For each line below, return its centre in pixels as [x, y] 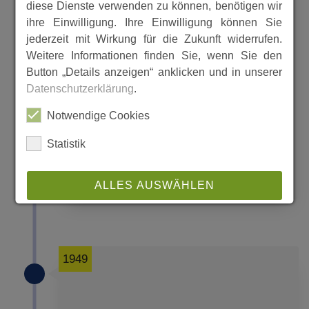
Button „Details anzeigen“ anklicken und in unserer [154, 72]
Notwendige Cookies [99, 116]
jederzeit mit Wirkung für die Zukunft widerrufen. [154, 39]
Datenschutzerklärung [80, 89]
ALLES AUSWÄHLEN [154, 185]
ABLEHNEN [154, 221]
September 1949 [121, 142]
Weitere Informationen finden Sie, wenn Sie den [154, 56]
